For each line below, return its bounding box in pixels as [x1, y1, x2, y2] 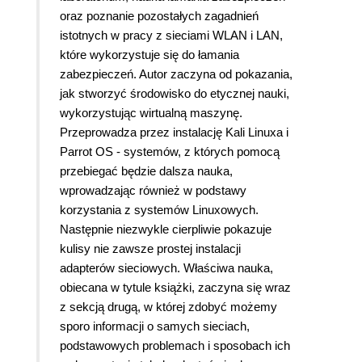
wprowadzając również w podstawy [60, 183, 246, 198]
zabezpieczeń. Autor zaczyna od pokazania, [60, 67, 293, 82]
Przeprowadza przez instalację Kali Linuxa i [60, 125, 288, 140]
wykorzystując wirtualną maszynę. [60, 106, 242, 120]
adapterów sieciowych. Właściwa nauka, [60, 261, 273, 276]
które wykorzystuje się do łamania [60, 48, 239, 62]
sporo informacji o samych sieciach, [60, 319, 250, 334]
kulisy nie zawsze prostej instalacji [60, 242, 241, 256]
